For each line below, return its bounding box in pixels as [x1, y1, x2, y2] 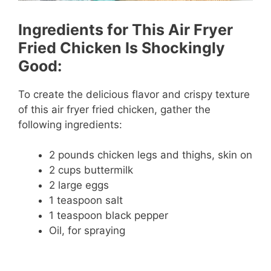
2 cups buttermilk [49, 164, 133, 177]
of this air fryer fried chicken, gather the [18, 103, 211, 116]
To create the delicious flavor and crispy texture [18, 88, 250, 100]
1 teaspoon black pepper [49, 209, 168, 222]
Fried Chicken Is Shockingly [18, 38, 225, 57]
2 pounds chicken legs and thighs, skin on [49, 149, 252, 162]
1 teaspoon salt [49, 194, 123, 207]
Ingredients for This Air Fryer [18, 20, 233, 39]
